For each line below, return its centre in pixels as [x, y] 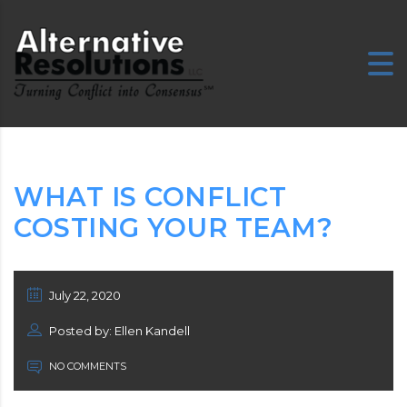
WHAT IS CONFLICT [150, 196]
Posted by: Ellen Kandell [118, 330]
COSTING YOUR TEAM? [173, 227]
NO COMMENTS [86, 366]
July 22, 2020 [84, 295]
